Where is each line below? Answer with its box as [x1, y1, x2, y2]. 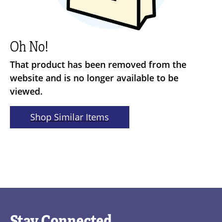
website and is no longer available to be [10, 72, 178, 84]
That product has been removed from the [10, 58, 186, 70]
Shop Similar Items [30, 111, 109, 123]
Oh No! [10, 38, 48, 55]
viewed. [10, 85, 43, 97]
